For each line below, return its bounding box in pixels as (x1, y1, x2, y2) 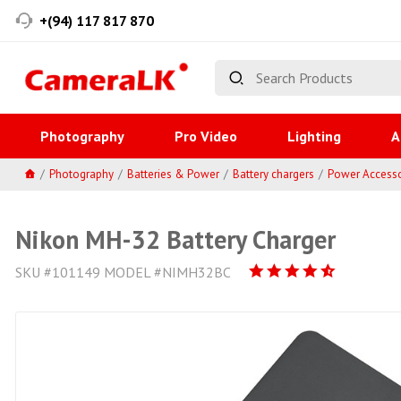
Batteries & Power (127, 166, 219, 182)
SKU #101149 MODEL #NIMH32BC (15, 263, 231, 281)
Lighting (287, 127, 341, 145)
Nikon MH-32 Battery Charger (15, 223, 336, 256)
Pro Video (175, 127, 237, 145)
